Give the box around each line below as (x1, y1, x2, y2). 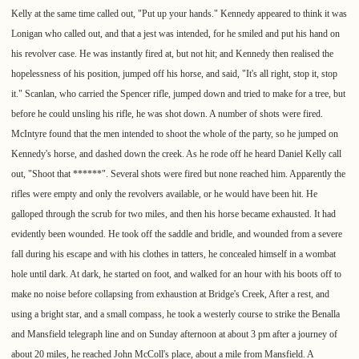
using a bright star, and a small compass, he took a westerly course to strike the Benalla (11, 309, 340, 321)
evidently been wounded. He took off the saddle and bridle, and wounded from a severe (11, 228, 342, 240)
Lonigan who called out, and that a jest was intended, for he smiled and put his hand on (11, 28, 340, 40)
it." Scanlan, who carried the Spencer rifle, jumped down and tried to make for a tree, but (11, 88, 345, 100)
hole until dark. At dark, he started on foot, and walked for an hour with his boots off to (11, 268, 341, 280)
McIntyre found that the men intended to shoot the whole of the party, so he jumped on (11, 128, 338, 140)
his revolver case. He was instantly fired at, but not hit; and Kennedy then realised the (11, 48, 333, 60)
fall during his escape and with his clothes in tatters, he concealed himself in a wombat (11, 248, 336, 260)
